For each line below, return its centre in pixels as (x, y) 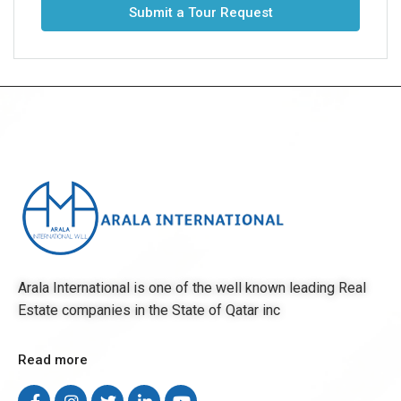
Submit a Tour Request (200, 13)
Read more (53, 360)
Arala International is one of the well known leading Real (192, 288)
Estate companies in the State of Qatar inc (151, 310)
